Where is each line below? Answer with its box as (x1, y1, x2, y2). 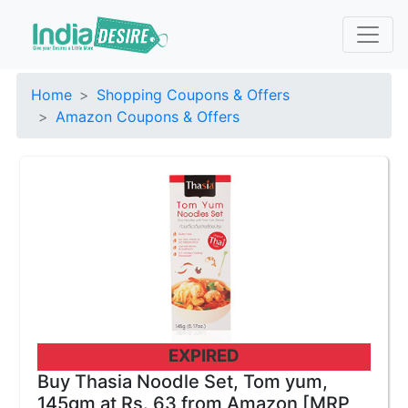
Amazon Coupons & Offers (56, 107, 240, 126)
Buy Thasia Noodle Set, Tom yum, (37, 371, 328, 393)
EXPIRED (168, 345, 240, 366)
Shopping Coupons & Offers (97, 86, 290, 104)
